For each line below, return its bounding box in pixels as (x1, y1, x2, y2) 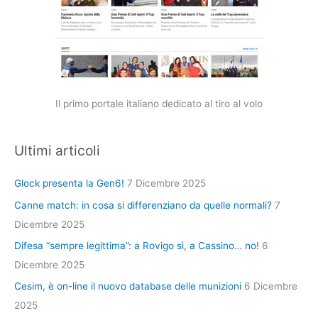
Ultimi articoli (14, 142, 100, 160)
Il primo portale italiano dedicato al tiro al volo (55, 97, 263, 109)
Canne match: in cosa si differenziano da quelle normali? (14, 199, 272, 211)
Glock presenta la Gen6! (14, 177, 124, 190)
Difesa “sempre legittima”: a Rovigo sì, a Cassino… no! (14, 240, 259, 252)
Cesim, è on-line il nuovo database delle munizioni (14, 280, 241, 292)
